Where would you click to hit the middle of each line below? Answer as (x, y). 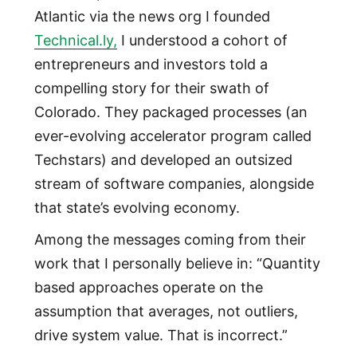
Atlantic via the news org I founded (152, 16)
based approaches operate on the (148, 287)
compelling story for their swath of (151, 88)
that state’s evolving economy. (137, 207)
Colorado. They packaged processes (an (171, 112)
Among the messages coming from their (170, 239)
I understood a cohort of (202, 40)
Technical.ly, (75, 40)
